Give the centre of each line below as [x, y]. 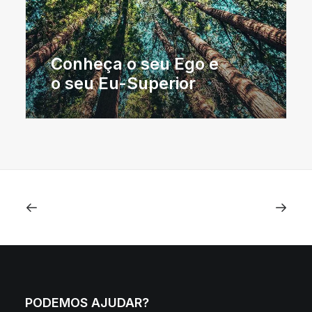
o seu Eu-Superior [123, 83]
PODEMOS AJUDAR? [87, 303]
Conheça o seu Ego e [135, 64]
